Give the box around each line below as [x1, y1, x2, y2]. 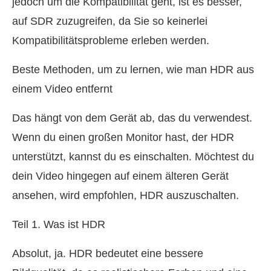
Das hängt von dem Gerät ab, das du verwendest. [12, 112, 252, 125]
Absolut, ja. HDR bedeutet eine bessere [12, 247, 203, 260]
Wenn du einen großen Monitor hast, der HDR [12, 131, 234, 144]
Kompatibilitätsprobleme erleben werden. [12, 34, 209, 47]
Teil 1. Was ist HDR [12, 218, 105, 231]
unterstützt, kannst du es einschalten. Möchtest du [12, 151, 254, 163]
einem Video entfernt [12, 83, 113, 96]
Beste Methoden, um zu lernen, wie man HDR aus [12, 64, 254, 76]
